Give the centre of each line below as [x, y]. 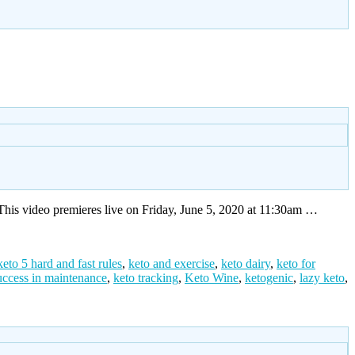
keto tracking [146, 277]
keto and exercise [172, 263]
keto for [296, 263]
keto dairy [246, 263]
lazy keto [322, 277]
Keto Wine [212, 277]
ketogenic [269, 277]
